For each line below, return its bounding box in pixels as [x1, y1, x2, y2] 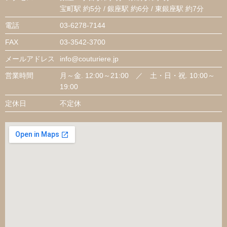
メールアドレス [5, 55, 55, 63]
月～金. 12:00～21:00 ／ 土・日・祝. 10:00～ [60, 71, 215, 80]
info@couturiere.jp [60, 55, 119, 63]
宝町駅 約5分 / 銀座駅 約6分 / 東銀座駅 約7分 [60, 5, 204, 13]
